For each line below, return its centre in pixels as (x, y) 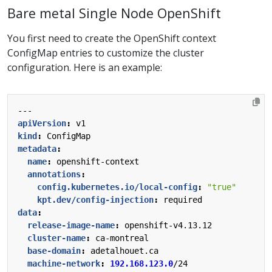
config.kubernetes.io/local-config (117, 187)
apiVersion (42, 123)
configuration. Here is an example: (85, 67)
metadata (37, 148)
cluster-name (56, 238)
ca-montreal (122, 238)
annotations (54, 174)
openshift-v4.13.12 (168, 225)
